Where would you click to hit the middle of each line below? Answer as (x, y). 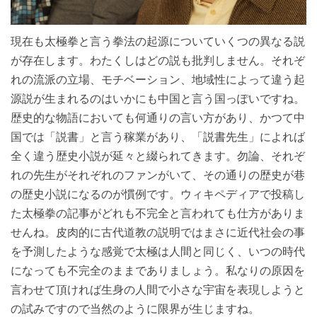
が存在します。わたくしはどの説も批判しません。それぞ (158, 60)
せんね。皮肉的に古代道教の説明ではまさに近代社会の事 (158, 232)
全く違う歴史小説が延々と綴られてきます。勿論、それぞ (158, 156)
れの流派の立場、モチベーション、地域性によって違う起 (158, 79)
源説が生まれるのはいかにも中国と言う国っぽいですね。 (158, 98)
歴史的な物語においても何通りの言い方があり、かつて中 (158, 117)
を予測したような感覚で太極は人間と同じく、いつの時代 (158, 251)
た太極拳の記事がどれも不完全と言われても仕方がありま (158, 213)
